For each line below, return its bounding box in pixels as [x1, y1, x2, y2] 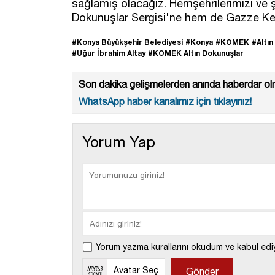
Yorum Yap [82, 133, 155, 150]
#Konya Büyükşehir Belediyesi [72, 37, 183, 47]
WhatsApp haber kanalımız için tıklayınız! [79, 95, 252, 107]
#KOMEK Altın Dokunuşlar [148, 48, 244, 58]
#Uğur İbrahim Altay [72, 48, 145, 58]
